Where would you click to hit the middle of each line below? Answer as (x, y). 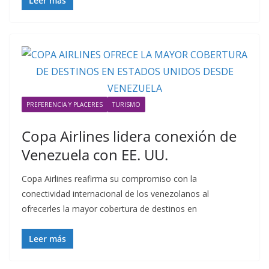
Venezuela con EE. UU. (95, 155)
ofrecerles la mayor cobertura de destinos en (109, 209)
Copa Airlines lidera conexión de (129, 136)
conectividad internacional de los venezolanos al (115, 194)
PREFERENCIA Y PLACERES (65, 104)
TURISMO (126, 104)
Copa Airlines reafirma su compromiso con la (109, 179)
